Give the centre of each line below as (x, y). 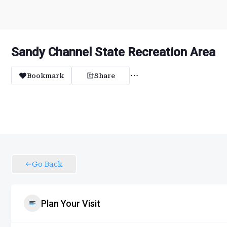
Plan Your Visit (71, 203)
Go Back (47, 164)
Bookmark (45, 75)
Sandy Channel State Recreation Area (113, 52)
